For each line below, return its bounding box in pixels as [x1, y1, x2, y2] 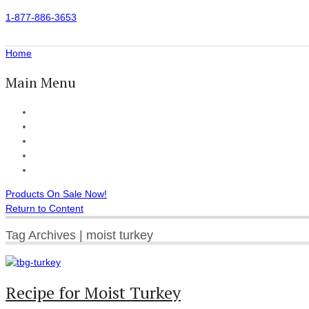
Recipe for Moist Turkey [6, 281, 181, 303]
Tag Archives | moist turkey [6, 228, 153, 242]
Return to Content [6, 203, 83, 214]
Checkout [33, 164, 74, 175]
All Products [33, 121, 85, 132]
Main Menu [6, 73, 76, 92]
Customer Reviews [33, 150, 115, 161]
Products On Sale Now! [6, 188, 107, 199]
